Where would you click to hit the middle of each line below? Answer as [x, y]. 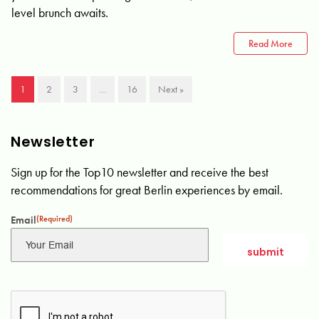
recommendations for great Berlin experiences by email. [147, 190]
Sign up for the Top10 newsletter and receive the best [140, 172]
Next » [171, 89]
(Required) [54, 219]
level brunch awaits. [60, 12]
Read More [271, 43]
